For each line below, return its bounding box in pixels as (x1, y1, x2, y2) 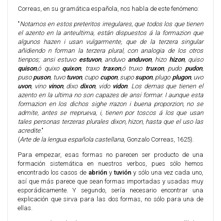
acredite (18, 127, 40, 134)
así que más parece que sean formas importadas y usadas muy (18, 178, 203, 185)
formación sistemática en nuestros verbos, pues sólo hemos (18, 160, 203, 167)
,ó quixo (37, 65, 63, 72)
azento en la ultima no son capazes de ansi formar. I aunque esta (18, 91, 203, 99)
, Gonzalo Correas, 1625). (124, 136, 194, 143)
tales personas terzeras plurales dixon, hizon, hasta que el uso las (18, 118, 203, 125)
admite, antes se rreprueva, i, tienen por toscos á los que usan (18, 109, 203, 116)
